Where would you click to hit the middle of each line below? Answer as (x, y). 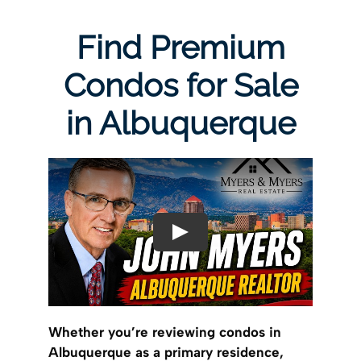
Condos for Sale (180, 85)
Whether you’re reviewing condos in (164, 332)
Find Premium (180, 47)
